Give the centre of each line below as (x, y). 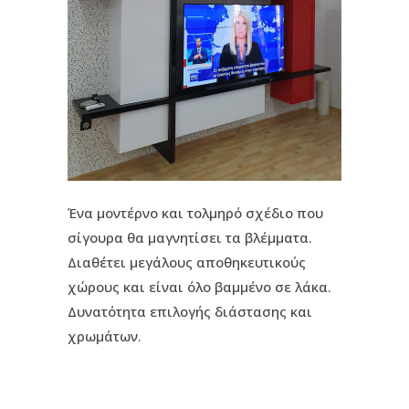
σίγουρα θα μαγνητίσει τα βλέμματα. (190, 237)
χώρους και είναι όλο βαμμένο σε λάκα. (199, 287)
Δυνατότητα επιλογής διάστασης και (190, 311)
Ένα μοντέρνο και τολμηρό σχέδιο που (195, 213)
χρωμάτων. (105, 336)
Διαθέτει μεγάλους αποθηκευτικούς (187, 262)
